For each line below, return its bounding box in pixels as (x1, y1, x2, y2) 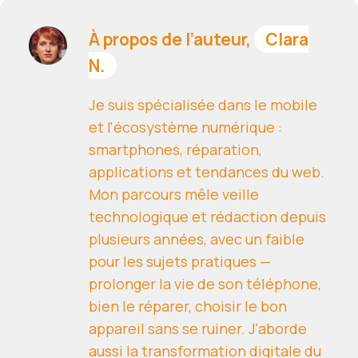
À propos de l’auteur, (89, 28, 254, 51)
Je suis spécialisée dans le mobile (89, 95, 317, 115)
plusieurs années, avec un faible (89, 229, 304, 249)
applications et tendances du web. (89, 162, 324, 182)
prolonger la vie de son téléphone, (89, 274, 321, 294)
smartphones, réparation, (89, 140, 262, 160)
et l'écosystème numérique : (89, 117, 282, 137)
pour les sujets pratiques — (89, 252, 271, 272)
